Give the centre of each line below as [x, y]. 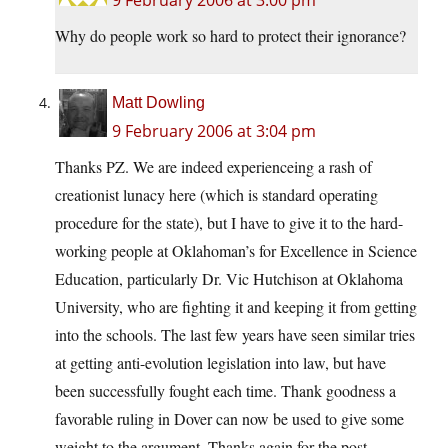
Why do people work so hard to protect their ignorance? [230, 36]
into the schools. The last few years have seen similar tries [235, 335]
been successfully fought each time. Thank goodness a [225, 391]
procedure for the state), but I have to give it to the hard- [229, 223]
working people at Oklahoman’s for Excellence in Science [236, 251]
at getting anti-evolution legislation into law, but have [220, 363]
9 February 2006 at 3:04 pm [214, 131]
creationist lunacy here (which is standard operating [216, 195]
